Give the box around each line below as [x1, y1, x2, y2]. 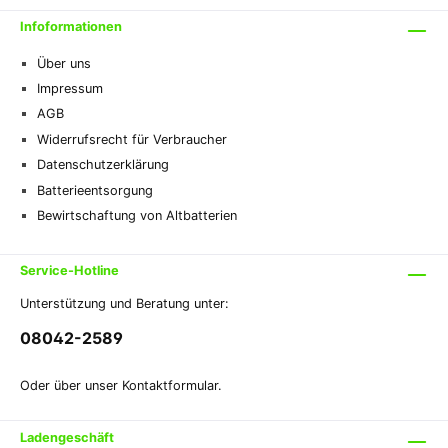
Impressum [37, 81, 103, 97]
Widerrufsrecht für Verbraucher [37, 131, 227, 147]
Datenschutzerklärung [37, 157, 169, 173]
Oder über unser [20, 377, 122, 393]
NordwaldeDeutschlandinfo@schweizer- [93, 10, 355, 27]
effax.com [191, 28, 257, 45]
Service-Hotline [20, 263, 119, 279]
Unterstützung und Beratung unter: [20, 296, 229, 312]
